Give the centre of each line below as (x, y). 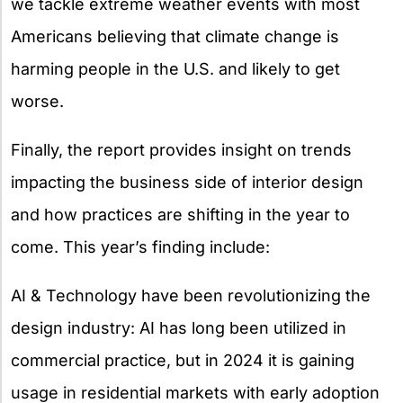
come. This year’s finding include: (140, 246)
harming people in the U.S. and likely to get (175, 68)
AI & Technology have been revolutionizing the (191, 295)
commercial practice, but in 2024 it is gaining (183, 360)
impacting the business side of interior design (187, 182)
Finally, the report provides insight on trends (181, 149)
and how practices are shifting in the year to (180, 214)
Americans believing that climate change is (175, 36)
